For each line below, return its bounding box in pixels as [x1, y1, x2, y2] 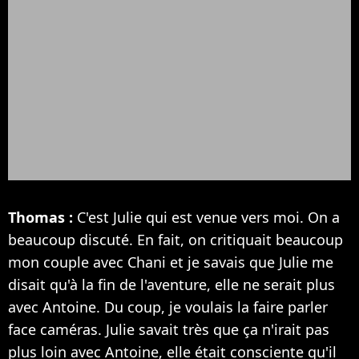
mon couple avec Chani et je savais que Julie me [8, 252, 333, 272]
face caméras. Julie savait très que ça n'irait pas [8, 320, 329, 340]
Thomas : [8, 208, 73, 228]
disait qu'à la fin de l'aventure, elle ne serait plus [8, 275, 335, 295]
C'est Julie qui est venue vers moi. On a [73, 208, 340, 228]
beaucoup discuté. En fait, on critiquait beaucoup [8, 230, 343, 250]
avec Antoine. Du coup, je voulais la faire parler [8, 297, 328, 317]
